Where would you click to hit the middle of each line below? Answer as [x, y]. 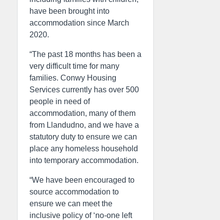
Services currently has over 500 [84, 90]
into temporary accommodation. [84, 160]
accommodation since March [79, 23]
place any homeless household [84, 149]
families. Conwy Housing [73, 78]
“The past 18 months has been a [85, 54]
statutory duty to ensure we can [83, 137]
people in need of [60, 101]
